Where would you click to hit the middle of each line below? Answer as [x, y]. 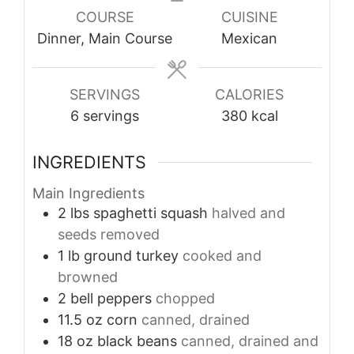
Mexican [249, 39]
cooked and [222, 256]
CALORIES [249, 95]
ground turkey [131, 256]
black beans [137, 341]
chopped [185, 299]
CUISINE [249, 17]
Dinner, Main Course [105, 39]
